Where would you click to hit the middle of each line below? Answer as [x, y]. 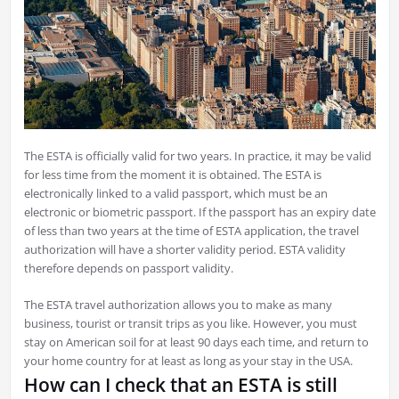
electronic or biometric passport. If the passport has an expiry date [199, 212]
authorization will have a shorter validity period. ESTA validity [184, 250]
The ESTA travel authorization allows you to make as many [178, 305]
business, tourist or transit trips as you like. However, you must [190, 324]
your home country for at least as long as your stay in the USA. [188, 361]
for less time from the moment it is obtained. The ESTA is [172, 175]
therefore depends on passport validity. [128, 269]
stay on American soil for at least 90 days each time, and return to [196, 342]
